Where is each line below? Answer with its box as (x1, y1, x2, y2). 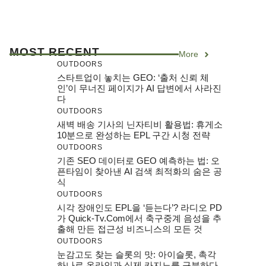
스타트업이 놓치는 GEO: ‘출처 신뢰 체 (57, 72, 209, 83)
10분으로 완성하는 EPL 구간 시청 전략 (57, 130, 210, 140)
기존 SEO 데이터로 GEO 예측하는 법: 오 (57, 156, 220, 166)
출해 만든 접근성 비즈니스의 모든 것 (57, 224, 202, 234)
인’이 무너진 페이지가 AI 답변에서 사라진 (57, 83, 221, 93)
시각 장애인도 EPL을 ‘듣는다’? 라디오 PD (57, 202, 222, 213)
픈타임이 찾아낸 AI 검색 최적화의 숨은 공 (57, 166, 222, 176)
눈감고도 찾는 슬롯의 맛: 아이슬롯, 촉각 (57, 249, 216, 259)
